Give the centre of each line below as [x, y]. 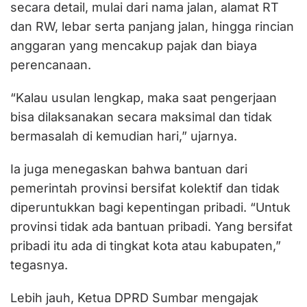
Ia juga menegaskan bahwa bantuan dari [129, 169]
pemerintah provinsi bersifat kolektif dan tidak [145, 188]
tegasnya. [39, 265]
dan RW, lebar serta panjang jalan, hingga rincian [152, 27]
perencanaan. [51, 65]
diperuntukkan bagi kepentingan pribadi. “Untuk [150, 208]
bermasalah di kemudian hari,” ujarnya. [124, 136]
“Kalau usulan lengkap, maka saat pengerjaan [144, 98]
